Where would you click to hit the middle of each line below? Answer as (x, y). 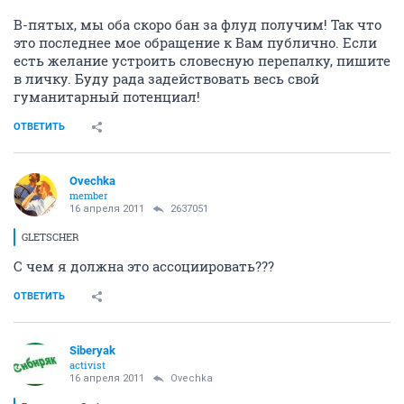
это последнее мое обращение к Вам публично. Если (195, 42)
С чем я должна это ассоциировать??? (144, 266)
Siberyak (92, 350)
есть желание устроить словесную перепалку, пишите (202, 60)
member (89, 195)
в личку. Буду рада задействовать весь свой (166, 78)
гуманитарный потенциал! (107, 96)
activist (87, 365)
